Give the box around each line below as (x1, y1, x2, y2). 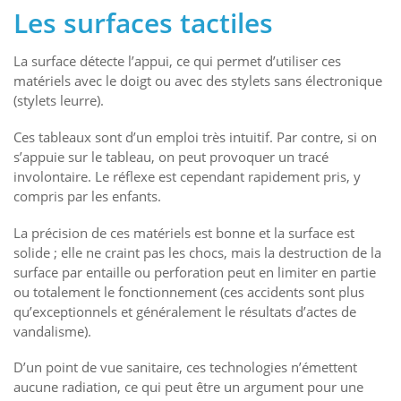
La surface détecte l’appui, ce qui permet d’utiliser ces (13, 52, 341, 70)
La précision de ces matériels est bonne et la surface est (13, 223, 354, 242)
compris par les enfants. (13, 186, 161, 205)
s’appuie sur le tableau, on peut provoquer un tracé (13, 147, 328, 166)
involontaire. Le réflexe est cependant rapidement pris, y (13, 166, 361, 185)
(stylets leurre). (13, 91, 104, 109)
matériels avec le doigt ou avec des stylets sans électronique (13, 72, 382, 90)
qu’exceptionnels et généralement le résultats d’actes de (13, 302, 356, 320)
